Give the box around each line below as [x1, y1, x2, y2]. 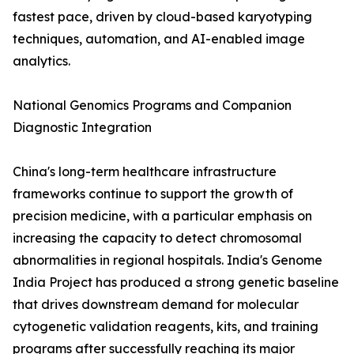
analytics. [13, 53, 70, 70]
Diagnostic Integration [13, 119, 152, 136]
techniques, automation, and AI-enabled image [13, 31, 305, 47]
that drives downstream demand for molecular [13, 296, 299, 313]
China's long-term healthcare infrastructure [13, 164, 277, 180]
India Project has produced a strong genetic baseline [13, 274, 339, 291]
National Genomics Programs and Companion [13, 97, 292, 114]
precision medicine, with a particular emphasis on [13, 208, 312, 224]
